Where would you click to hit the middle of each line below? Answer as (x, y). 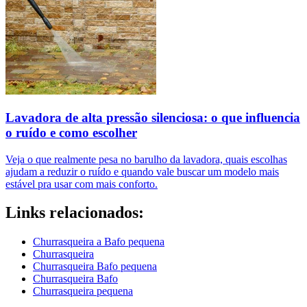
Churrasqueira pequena (83, 291)
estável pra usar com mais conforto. (82, 184)
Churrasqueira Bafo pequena (95, 267)
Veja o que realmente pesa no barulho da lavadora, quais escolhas (146, 159)
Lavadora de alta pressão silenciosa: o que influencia (153, 117)
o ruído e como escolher (71, 132)
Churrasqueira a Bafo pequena (99, 242)
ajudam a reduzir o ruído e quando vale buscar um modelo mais (142, 171)
